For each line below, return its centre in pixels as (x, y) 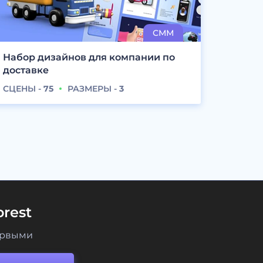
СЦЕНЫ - (23, 89)
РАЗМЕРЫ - (93, 89)
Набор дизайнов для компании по (89, 58)
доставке (26, 70)
